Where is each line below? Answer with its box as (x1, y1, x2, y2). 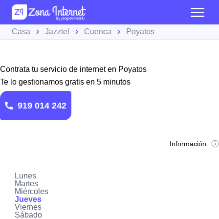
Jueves (15, 195, 42, 203)
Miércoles (15, 187, 48, 196)
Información (170, 140, 207, 148)
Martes (15, 179, 38, 188)
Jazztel (45, 27, 69, 36)
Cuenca (84, 27, 111, 36)
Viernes (15, 203, 42, 211)
